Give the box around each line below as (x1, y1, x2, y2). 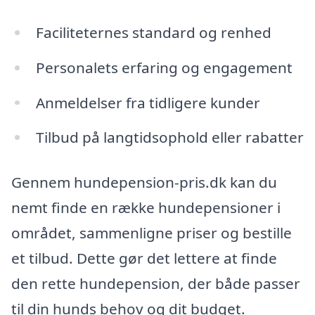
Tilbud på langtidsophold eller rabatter (35, 127, 304, 148)
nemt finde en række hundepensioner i (11, 198, 281, 218)
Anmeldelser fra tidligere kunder (35, 92, 260, 112)
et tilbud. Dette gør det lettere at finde (11, 248, 277, 269)
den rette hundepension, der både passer (11, 274, 300, 294)
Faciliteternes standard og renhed (35, 22, 271, 42)
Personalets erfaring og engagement (35, 57, 292, 77)
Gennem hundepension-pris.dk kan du (11, 172, 277, 193)
